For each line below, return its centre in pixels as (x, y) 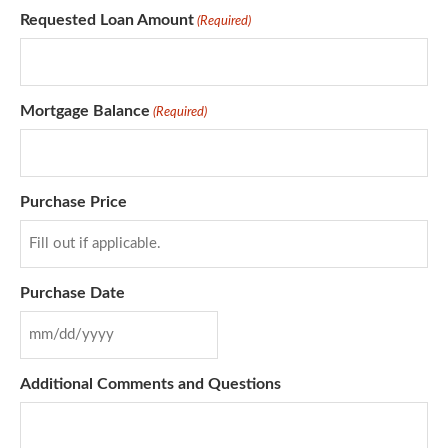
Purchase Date (72, 293)
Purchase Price (73, 202)
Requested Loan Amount (107, 20)
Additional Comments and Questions (150, 384)
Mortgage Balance (85, 111)
